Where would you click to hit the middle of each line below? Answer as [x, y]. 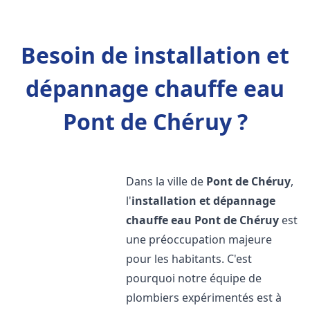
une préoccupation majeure [199, 239]
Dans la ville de [166, 181]
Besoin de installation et [155, 55]
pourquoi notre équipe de [194, 278]
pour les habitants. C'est [189, 259]
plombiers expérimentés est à [204, 298]
